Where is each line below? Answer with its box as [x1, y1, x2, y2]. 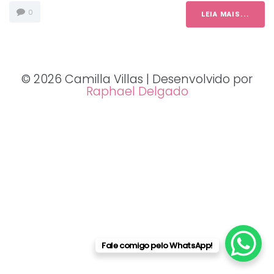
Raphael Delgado [86, 83, 188, 100]
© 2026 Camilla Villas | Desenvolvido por [21, 71, 253, 88]
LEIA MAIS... [201, 10, 250, 19]
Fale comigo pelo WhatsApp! [102, 240, 213, 251]
